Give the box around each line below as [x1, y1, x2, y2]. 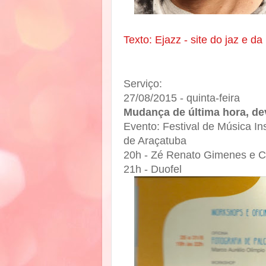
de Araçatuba [123, 135, 192, 147]
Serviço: [123, 78, 162, 90]
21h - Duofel [123, 163, 182, 176]
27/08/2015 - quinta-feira [123, 92, 243, 104]
